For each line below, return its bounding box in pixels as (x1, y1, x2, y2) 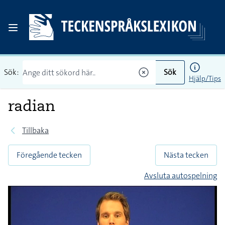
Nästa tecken (164, 150, 208, 160)
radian (8, 96, 55, 115)
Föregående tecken (17, 150, 82, 160)
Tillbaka (22, 125, 49, 136)
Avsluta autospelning (144, 170, 217, 181)
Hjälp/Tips (189, 74, 221, 83)
